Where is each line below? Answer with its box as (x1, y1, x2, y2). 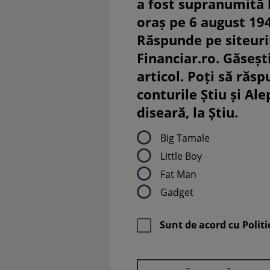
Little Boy (160, 149, 202, 163)
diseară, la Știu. (137, 103, 238, 121)
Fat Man (160, 167, 196, 181)
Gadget (160, 185, 193, 199)
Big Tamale (160, 131, 210, 145)
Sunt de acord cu (160, 218, 242, 232)
